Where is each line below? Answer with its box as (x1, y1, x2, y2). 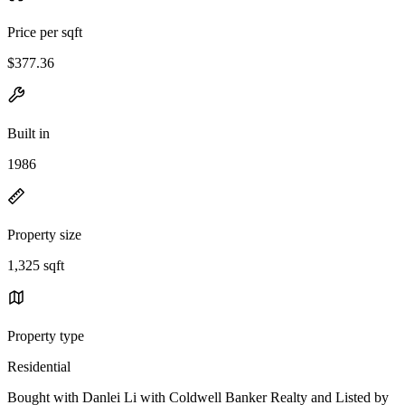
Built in (7, 125, 50, 141)
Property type (7, 327, 84, 344)
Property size (7, 226, 81, 242)
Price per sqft (7, 24, 82, 40)
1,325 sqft (7, 257, 64, 273)
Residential (7, 358, 71, 374)
